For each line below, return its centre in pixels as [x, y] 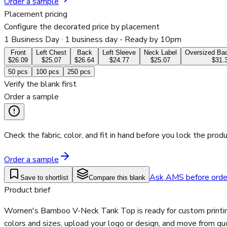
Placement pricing [36, 14]
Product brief [27, 190]
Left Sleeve [119, 53]
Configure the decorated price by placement [82, 27]
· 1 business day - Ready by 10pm [120, 40]
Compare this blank [117, 178]
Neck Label [160, 53]
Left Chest [51, 53]
